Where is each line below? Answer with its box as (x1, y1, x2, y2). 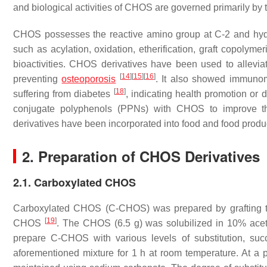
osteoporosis (61, 74, 116, 84)
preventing (13, 74, 62, 84)
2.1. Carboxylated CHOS (13, 175, 136, 190)
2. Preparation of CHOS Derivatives (22, 146, 260, 166)
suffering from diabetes (13, 89, 114, 99)
